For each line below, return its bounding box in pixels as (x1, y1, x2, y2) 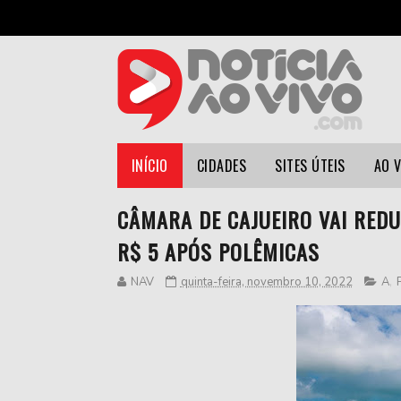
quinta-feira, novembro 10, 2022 (180, 274, 353, 290)
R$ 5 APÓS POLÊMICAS (116, 235, 320, 268)
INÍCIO (131, 155, 168, 176)
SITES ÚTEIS (275, 155, 346, 176)
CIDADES (196, 155, 246, 176)
